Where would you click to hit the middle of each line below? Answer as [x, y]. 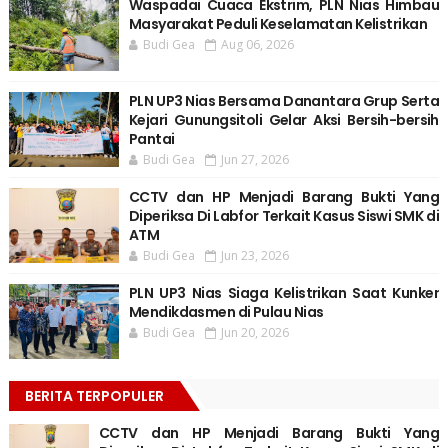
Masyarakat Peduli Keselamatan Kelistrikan [277, 24]
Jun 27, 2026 [254, 160]
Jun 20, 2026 [254, 333]
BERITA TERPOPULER [94, 396]
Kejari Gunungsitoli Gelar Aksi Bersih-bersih [283, 120]
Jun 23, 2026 [254, 256]
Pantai [151, 139]
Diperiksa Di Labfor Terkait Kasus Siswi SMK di [283, 216]
